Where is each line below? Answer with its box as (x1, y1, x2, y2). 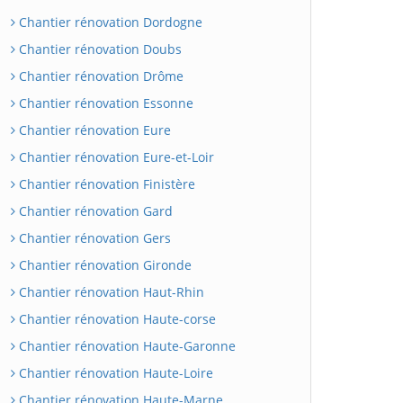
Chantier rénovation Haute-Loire (15, 363, 213, 381)
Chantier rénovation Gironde (15, 255, 192, 273)
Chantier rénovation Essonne (15, 94, 193, 112)
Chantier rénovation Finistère (15, 175, 195, 193)
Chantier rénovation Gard (15, 201, 173, 219)
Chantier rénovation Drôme (15, 67, 184, 85)
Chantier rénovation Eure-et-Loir (15, 148, 214, 166)
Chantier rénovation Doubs (15, 40, 182, 58)
